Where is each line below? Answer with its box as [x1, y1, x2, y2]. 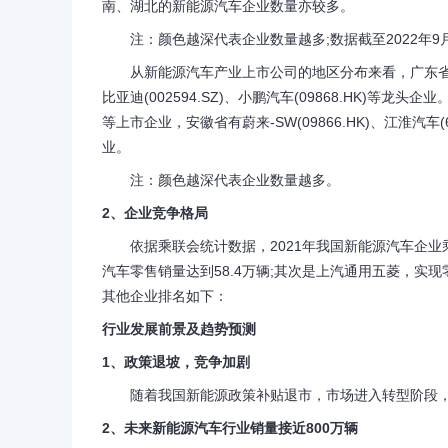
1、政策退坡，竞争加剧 [102, 354, 250, 370]
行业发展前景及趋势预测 [102, 321, 256, 337]
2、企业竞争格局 [102, 205, 208, 221]
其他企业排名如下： [102, 288, 228, 304]
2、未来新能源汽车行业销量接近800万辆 [102, 420, 358, 436]
